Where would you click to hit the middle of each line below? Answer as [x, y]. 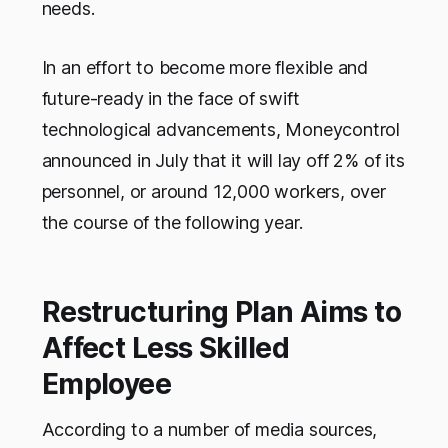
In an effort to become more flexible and [205, 68]
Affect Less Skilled [165, 348]
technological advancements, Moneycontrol [221, 130]
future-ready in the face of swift [170, 99]
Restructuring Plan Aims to [221, 312]
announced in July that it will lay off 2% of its [223, 161]
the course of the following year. [172, 223]
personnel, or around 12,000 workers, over [213, 192]
